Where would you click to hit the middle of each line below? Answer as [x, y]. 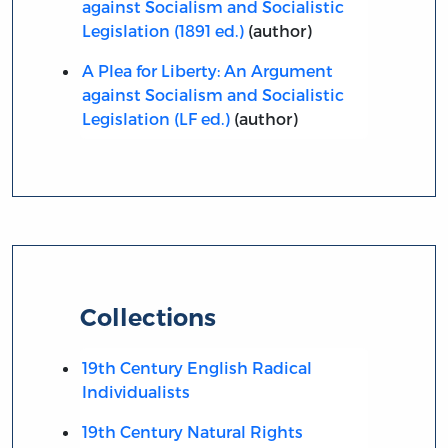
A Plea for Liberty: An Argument [207, 70]
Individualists [135, 391]
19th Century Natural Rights [192, 431]
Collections [148, 317]
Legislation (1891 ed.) [162, 30]
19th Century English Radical [196, 367]
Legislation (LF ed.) [155, 118]
